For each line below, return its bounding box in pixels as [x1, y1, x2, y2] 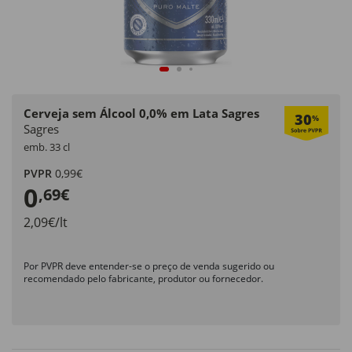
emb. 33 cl [24, 140, 70, 154]
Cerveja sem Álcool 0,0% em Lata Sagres [24, 105, 259, 121]
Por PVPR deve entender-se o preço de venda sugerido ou [24, 259, 274, 273]
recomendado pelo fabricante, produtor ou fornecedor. [24, 272, 263, 285]
